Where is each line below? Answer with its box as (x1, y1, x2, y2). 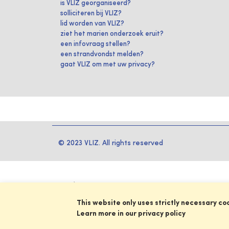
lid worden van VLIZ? (60, 20, 124, 27)
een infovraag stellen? (60, 40, 130, 48)
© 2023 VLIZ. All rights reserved (58, 139, 163, 147)
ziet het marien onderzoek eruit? (60, 30, 164, 37)
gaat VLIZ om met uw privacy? (60, 61, 155, 68)
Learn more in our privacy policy (77, 210, 186, 217)
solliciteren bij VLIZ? (60, 10, 122, 17)
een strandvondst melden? (60, 51, 144, 58)
